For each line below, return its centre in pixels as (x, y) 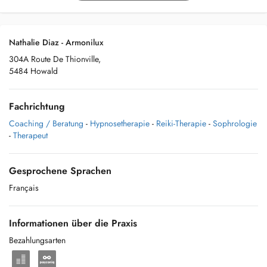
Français (24, 188)
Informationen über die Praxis (73, 223)
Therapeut (30, 135)
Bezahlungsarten (37, 240)
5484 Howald (33, 71)
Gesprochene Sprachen (60, 171)
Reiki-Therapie (181, 123)
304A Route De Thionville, (55, 59)
